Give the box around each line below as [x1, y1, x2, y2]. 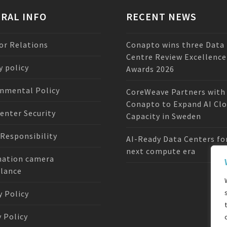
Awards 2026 [126, 64, 174, 74]
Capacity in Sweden [126, 111, 201, 121]
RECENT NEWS [126, 10, 197, 23]
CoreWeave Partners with [126, 87, 225, 97]
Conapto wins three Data [126, 40, 224, 50]
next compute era [126, 146, 196, 156]
